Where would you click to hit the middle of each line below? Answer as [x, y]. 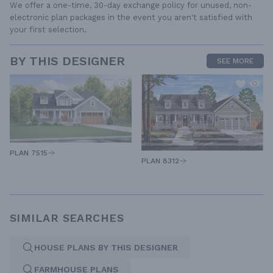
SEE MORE [235, 61]
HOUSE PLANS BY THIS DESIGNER [106, 248]
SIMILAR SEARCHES [67, 218]
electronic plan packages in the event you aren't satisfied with [131, 17]
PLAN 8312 [160, 161]
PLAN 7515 [29, 153]
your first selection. [48, 29]
